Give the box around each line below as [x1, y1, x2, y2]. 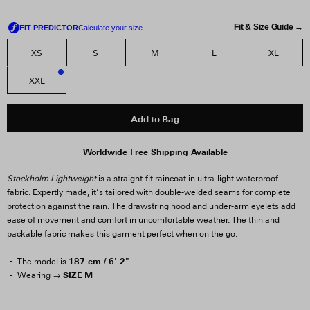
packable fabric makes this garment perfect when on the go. [7, 229, 237, 239]
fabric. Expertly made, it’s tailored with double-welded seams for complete [7, 188, 291, 197]
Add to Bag [131, 113, 179, 125]
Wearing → [17, 271, 63, 280]
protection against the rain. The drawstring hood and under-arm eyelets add [7, 201, 295, 211]
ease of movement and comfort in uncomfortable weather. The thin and [7, 215, 280, 225]
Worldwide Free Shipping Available [82, 147, 228, 157]
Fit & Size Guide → [234, 22, 303, 32]
